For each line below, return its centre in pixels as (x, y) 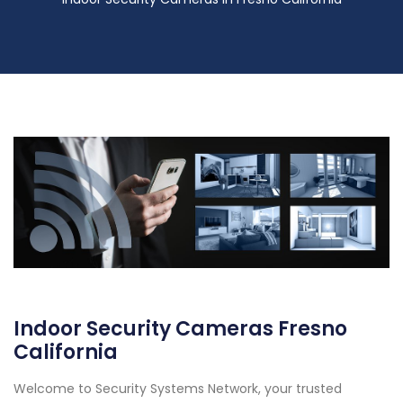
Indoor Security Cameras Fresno (180, 329)
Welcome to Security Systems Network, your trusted (178, 389)
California (66, 353)
